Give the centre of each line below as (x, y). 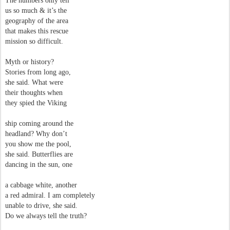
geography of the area (37, 21)
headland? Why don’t (36, 134)
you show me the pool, (38, 144)
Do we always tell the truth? (46, 216)
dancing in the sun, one (39, 165)
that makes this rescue (37, 31)
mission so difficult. (34, 41)
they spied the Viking (36, 103)
